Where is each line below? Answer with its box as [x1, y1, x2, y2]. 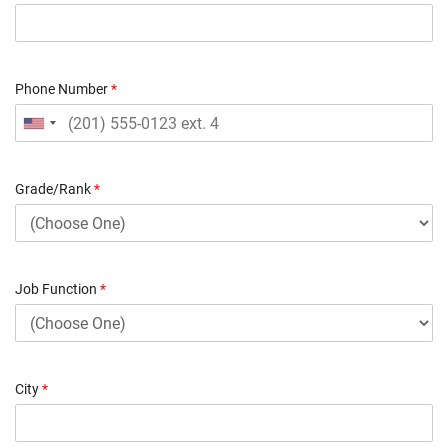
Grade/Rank [15, 181, 94, 198]
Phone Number [15, 81, 111, 98]
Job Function [15, 281, 100, 298]
